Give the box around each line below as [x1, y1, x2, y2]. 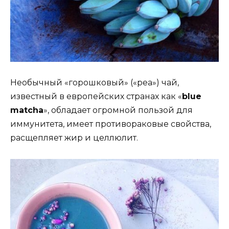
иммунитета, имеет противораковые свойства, [10, 119, 211, 129]
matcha [10, 105, 43, 116]
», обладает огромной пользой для [43, 105, 193, 116]
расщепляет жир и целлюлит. [10, 133, 138, 143]
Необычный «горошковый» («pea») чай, [10, 78, 179, 88]
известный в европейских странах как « [10, 91, 182, 102]
